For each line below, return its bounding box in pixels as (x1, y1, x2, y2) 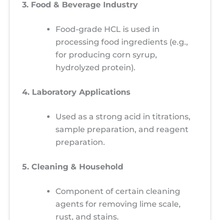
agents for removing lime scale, (55, 199, 181, 209)
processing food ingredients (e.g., (55, 37, 188, 47)
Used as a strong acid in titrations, (55, 111, 191, 121)
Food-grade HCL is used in (55, 24, 160, 34)
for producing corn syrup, (55, 50, 157, 59)
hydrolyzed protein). (55, 62, 136, 72)
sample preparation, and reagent (55, 124, 189, 134)
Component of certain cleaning (55, 186, 180, 196)
